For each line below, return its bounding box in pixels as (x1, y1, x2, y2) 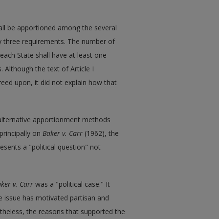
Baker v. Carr (43, 128, 83, 138)
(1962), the (83, 128, 119, 138)
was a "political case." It (33, 179, 110, 189)
